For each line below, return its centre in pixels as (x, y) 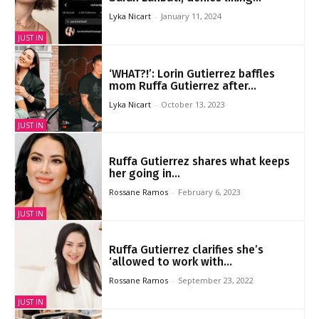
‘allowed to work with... (170, 262)
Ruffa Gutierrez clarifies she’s (186, 250)
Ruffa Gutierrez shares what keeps (199, 162)
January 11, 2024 (191, 16)
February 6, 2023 (209, 192)
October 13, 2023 (193, 104)
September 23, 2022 (215, 281)
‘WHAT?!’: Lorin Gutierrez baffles (192, 73)
